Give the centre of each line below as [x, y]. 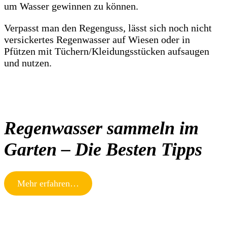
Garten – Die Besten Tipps [103, 149]
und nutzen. [28, 63]
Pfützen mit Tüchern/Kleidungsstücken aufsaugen [107, 51]
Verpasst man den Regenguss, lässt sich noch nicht [108, 28]
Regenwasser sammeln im [101, 128]
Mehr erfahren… [48, 183]
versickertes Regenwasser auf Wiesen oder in [97, 39]
